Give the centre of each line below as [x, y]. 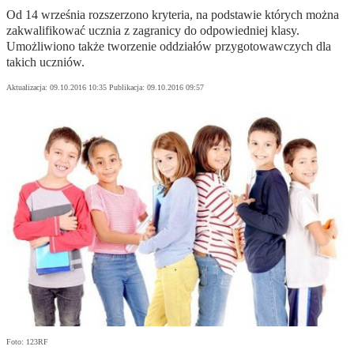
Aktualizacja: [28, 88]
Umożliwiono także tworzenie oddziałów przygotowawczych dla [169, 47]
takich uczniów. [45, 62]
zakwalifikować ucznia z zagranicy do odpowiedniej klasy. [153, 31]
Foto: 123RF [27, 342]
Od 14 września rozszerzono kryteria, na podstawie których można [173, 15]
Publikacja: [128, 88]
